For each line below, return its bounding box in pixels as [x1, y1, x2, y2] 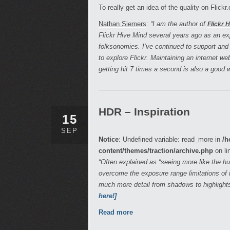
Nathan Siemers [99, 20, 146, 28]
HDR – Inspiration [99, 106, 190, 118]
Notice [99, 136, 119, 143]
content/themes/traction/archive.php [99, 147, 213, 155]
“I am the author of [150, 20, 207, 28]
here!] [99, 192, 117, 200]
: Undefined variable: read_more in [119, 136, 222, 143]
